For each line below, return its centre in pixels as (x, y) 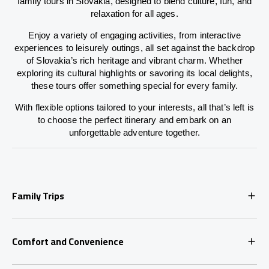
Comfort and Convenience (68, 241)
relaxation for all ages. (134, 13)
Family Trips (38, 195)
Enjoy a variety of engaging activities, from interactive (134, 35)
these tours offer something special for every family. (134, 85)
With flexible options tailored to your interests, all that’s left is (134, 107)
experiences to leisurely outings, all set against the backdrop (134, 47)
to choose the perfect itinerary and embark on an (134, 119)
